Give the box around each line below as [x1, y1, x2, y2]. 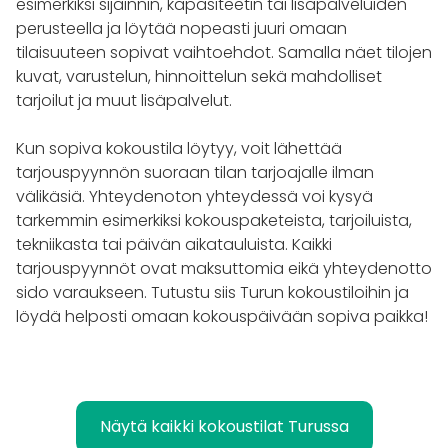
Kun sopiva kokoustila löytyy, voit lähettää [16, 136, 342, 160]
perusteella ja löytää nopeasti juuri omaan [16, 16, 347, 40]
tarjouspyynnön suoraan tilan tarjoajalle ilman [16, 160, 374, 184]
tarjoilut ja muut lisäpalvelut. [16, 88, 232, 112]
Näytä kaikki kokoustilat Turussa [99, 414, 349, 438]
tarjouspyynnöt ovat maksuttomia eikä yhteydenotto [16, 256, 432, 280]
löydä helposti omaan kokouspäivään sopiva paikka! [16, 304, 428, 328]
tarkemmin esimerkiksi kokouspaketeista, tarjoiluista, [16, 208, 412, 232]
